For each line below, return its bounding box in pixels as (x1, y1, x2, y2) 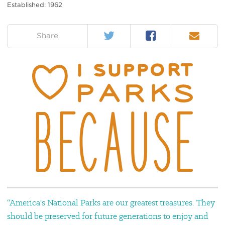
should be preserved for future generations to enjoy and (7, 210, 208, 221)
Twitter (103, 27, 126, 39)
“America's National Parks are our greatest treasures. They (7, 196, 215, 208)
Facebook (145, 27, 180, 39)
